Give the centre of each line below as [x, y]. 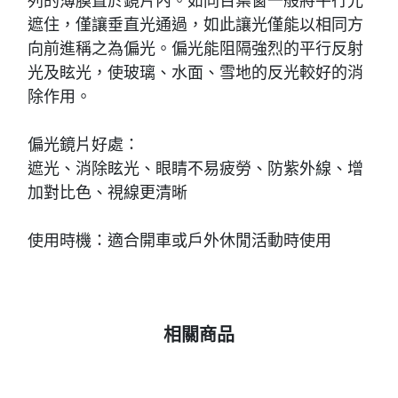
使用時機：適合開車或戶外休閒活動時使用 [179, 240]
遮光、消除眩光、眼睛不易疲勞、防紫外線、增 [195, 168]
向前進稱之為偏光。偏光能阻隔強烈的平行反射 [195, 48]
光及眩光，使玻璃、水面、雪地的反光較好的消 [195, 72]
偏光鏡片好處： [84, 144]
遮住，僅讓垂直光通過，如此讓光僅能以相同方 [195, 24]
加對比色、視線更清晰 [107, 192]
